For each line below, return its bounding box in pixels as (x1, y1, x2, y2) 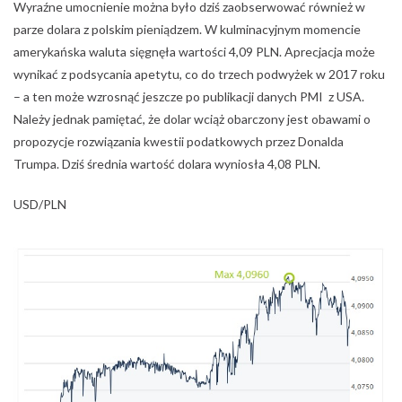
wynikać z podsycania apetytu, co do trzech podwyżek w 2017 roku (13, 66, 385, 82)
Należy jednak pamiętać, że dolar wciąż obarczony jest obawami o (13, 110, 371, 127)
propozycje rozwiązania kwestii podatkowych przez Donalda (13, 133, 344, 149)
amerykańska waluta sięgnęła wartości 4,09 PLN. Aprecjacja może (13, 43, 375, 59)
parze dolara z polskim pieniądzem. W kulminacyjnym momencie (13, 21, 361, 37)
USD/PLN (13, 196, 66, 212)
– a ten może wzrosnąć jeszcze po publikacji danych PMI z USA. (13, 88, 364, 104)
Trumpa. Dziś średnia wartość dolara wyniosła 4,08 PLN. (13, 155, 320, 171)
